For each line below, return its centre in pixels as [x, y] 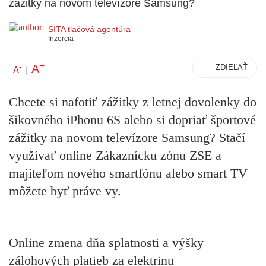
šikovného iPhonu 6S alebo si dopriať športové [132, 120]
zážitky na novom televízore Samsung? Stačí [127, 138]
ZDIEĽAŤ [232, 67]
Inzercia [61, 38]
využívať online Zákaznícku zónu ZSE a [115, 156]
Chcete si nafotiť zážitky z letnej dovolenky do [133, 102]
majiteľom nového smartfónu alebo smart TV [128, 173]
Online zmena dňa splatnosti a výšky [106, 242]
